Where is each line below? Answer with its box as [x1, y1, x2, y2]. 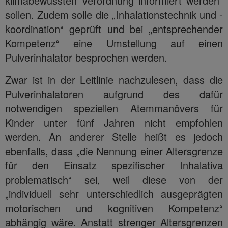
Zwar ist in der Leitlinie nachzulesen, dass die [5, 72, 223, 87]
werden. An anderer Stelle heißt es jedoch [5, 129, 223, 144]
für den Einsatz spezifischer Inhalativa [5, 157, 223, 173]
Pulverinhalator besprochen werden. [5, 49, 167, 65]
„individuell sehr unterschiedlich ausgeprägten [5, 186, 223, 201]
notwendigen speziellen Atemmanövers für [5, 100, 223, 116]
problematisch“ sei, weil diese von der [5, 172, 223, 187]
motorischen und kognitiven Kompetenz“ [5, 200, 223, 215]
